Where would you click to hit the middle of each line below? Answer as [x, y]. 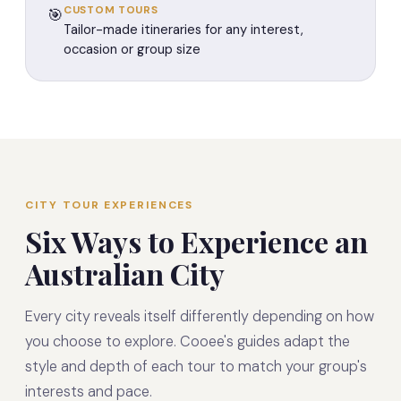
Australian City [125, 274]
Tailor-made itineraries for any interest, [183, 29]
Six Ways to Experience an [196, 242]
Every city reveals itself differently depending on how [200, 317]
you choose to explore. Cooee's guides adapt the [188, 342]
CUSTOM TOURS [111, 9]
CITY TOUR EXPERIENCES [109, 205]
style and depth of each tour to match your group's [196, 367]
